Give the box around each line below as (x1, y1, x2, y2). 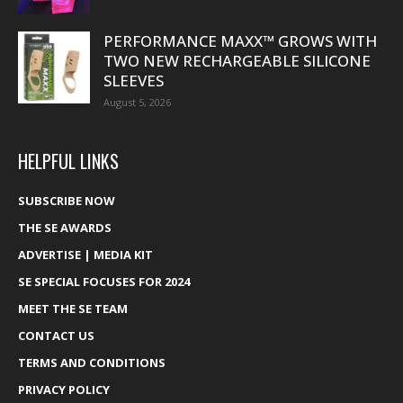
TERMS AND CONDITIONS (18, 354, 166, 371)
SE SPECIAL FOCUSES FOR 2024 (18, 273, 190, 290)
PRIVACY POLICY (18, 381, 110, 398)
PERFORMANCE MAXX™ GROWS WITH (103, 31, 377, 51)
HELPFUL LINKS (18, 148, 119, 175)
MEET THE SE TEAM (18, 300, 128, 317)
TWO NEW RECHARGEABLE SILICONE (103, 50, 371, 71)
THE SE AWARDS (18, 219, 112, 236)
